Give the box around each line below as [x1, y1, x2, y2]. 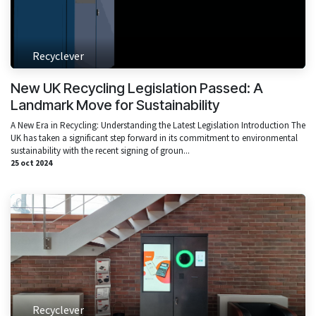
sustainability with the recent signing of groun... [11, 144, 190, 157]
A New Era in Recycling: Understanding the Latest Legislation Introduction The [11, 119, 305, 131]
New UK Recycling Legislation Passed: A [11, 79, 263, 97]
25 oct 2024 [11, 157, 52, 168]
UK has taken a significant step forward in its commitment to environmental [11, 131, 298, 144]
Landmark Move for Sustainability [11, 96, 219, 114]
